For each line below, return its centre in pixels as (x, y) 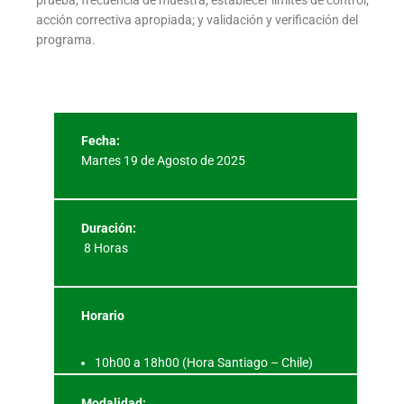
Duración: (109, 228)
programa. (66, 39)
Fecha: (101, 140)
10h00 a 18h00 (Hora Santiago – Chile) (204, 362)
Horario (103, 315)
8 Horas (105, 248)
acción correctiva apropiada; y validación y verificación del (197, 19)
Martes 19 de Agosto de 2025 (163, 160)
